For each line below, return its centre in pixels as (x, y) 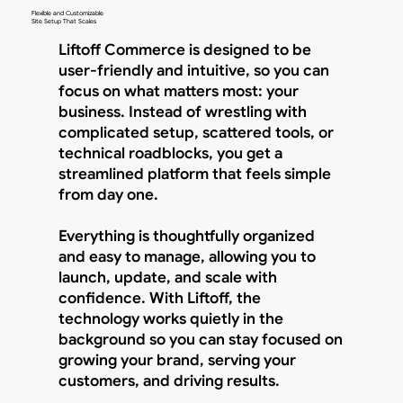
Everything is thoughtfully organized (186, 236)
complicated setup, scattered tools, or (196, 132)
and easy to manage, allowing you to (187, 256)
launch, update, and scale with (167, 277)
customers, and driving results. (169, 381)
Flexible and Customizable (67, 13)
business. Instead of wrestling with (182, 112)
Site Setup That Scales (63, 22)
